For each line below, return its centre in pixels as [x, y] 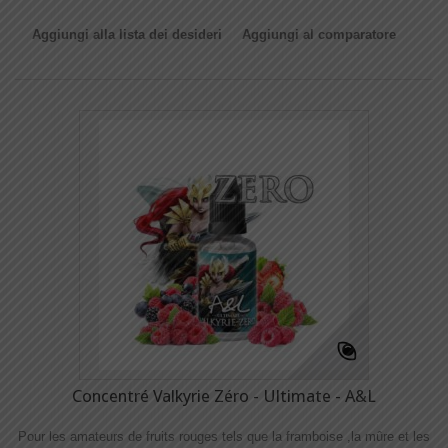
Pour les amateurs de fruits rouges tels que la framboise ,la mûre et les [224, 436]
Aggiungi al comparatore [319, 34]
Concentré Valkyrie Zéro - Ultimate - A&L [224, 396]
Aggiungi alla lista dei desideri [127, 34]
